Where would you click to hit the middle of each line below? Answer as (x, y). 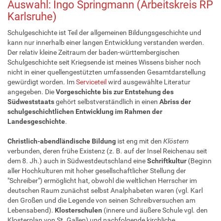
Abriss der (175, 101)
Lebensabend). (31, 210)
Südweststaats (31, 101)
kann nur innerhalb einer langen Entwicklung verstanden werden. (106, 42)
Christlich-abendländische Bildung (62, 141)
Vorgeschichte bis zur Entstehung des (115, 92)
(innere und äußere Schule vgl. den (155, 210)
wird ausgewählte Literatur (148, 82)
